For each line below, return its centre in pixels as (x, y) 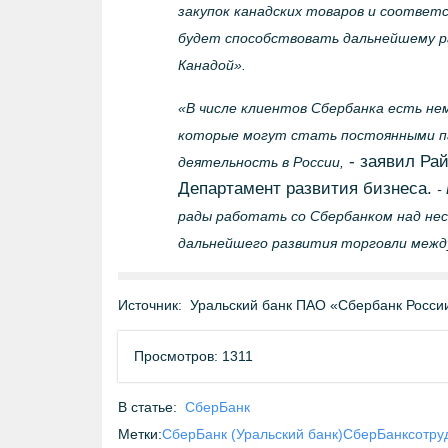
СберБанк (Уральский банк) (252, 434)
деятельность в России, (260, 162)
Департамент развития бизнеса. (307, 188)
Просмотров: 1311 (193, 356)
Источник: (150, 305)
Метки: (140, 434)
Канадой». (211, 65)
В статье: (147, 407)
